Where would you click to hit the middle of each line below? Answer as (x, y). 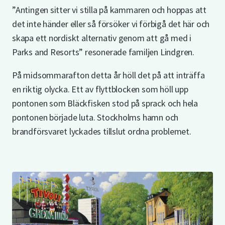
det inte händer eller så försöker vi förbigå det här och (111, 24)
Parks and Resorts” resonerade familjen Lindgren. (103, 52)
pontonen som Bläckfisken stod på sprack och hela (105, 103)
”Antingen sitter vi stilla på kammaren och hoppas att (109, 10)
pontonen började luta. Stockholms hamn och (95, 118)
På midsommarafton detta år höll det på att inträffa (108, 75)
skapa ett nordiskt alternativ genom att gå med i (102, 38)
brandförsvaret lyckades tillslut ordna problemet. (102, 132)
